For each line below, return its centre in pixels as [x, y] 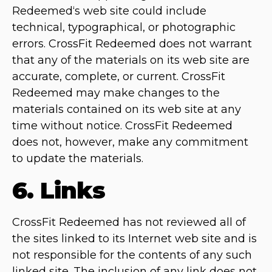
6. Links [59, 191]
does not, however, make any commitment [130, 142]
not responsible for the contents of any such [132, 255]
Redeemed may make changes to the [116, 93]
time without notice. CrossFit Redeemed [122, 126]
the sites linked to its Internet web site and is [134, 239]
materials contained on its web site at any [127, 110]
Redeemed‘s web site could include [109, 11]
